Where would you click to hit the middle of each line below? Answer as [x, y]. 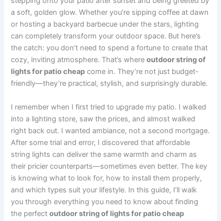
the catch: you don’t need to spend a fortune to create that [110, 48]
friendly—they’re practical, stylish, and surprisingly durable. [110, 84]
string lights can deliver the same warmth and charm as [104, 154]
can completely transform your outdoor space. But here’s [106, 36]
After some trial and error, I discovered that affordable [101, 142]
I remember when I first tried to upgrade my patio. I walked [109, 107]
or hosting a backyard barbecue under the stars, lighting [105, 24]
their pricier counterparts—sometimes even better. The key [109, 166]
